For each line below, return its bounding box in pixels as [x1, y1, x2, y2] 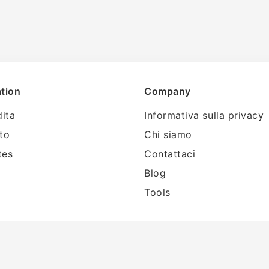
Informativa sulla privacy [144, 109, 264, 121]
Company [144, 85, 191, 97]
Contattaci [144, 148, 196, 160]
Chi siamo [144, 128, 192, 141]
